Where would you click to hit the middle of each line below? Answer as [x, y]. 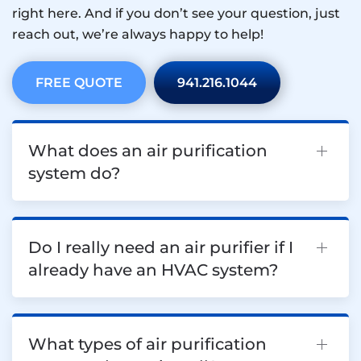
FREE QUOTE [79, 83]
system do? [74, 174]
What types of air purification [147, 344]
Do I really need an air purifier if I [161, 248]
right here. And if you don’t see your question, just [176, 14]
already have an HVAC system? [153, 270]
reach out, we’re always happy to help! [138, 35]
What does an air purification [148, 151]
